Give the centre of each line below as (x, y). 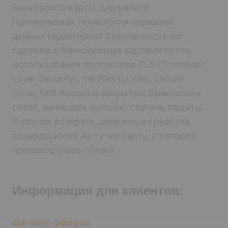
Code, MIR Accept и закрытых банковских (106, 93)
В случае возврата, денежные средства (101, 121)
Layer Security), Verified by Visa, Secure (98, 78)
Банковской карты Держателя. (82, 7)
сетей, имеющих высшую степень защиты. (109, 107)
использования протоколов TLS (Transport (108, 64)
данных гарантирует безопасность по (97, 36)
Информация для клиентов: (98, 190)
